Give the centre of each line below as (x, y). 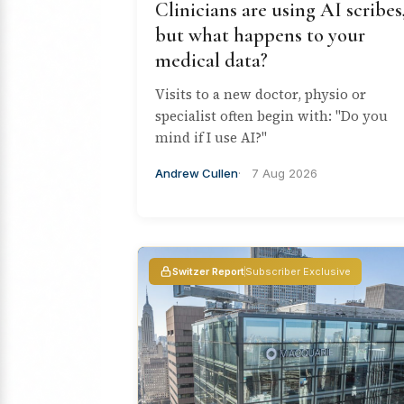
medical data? (211, 60)
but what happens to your (260, 35)
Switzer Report (208, 272)
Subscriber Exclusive (298, 272)
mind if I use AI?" (211, 137)
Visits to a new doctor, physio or (261, 94)
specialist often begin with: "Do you (271, 115)
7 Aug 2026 (285, 173)
